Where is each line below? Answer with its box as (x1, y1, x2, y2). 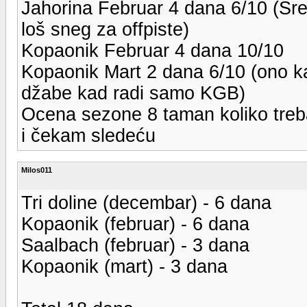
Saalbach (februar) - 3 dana (21, 234, 249, 256)
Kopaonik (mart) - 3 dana (21, 256, 228, 277)
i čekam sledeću (21, 125, 156, 146)
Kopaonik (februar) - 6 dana (21, 213, 249, 234)
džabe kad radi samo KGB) (21, 82, 245, 103)
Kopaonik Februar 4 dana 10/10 (21, 40, 284, 61)
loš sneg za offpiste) (21, 19, 189, 40)
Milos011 (21, 165, 52, 174)
